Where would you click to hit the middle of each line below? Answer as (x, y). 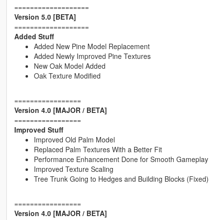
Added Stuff (34, 37)
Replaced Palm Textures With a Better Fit (98, 150)
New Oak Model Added (69, 66)
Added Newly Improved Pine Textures (92, 56)
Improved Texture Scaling (73, 169)
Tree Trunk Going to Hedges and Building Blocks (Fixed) (121, 179)
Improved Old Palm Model (74, 140)
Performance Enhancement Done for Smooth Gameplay (121, 159)
